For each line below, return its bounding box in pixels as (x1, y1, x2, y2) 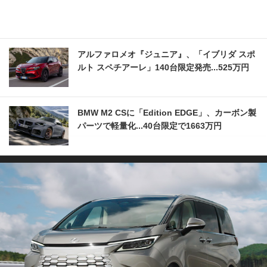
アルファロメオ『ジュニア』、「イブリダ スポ (77, 49, 255, 59)
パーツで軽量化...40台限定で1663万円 (77, 120, 222, 131)
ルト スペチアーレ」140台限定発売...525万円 (77, 62, 249, 72)
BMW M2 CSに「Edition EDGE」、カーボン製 (77, 107, 256, 117)
